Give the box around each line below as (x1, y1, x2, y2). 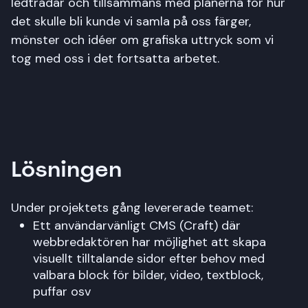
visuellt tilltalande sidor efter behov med (33, 250, 265, 267)
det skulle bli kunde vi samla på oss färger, (11, 12, 251, 30)
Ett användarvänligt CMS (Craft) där (33, 217, 241, 234)
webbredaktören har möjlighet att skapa (33, 233, 266, 250)
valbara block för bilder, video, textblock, (33, 266, 263, 283)
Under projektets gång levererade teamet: (11, 199, 253, 216)
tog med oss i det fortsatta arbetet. (11, 49, 219, 67)
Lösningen (11, 153, 122, 184)
